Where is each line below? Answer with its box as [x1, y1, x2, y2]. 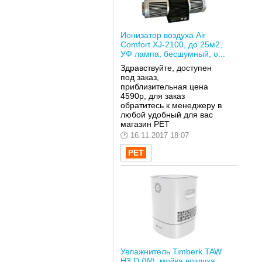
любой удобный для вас [120, 109, 213, 119]
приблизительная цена [120, 81, 208, 91]
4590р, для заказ [120, 91, 185, 101]
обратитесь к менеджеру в [120, 100, 222, 110]
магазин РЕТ [120, 119, 170, 129]
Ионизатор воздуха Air [120, 30, 206, 40]
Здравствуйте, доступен [120, 63, 212, 73]
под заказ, [120, 72, 159, 82]
